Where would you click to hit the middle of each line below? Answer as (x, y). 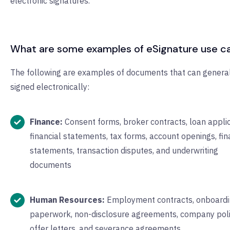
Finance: (46, 122)
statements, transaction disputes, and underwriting (124, 151)
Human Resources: (67, 200)
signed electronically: (50, 87)
